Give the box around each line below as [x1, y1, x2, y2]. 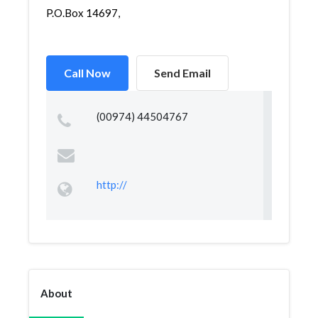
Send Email [154, 66, 211, 79]
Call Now [64, 66, 111, 79]
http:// [96, 178, 127, 191]
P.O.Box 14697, [46, 6, 120, 19]
